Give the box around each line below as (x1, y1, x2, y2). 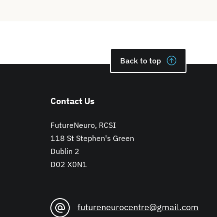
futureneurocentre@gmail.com (77, 201, 199, 213)
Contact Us (50, 95, 94, 107)
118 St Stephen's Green (50, 133, 134, 143)
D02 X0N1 (50, 159, 87, 169)
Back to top (120, 56, 161, 65)
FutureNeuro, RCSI (50, 120, 116, 130)
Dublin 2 (50, 146, 79, 156)
